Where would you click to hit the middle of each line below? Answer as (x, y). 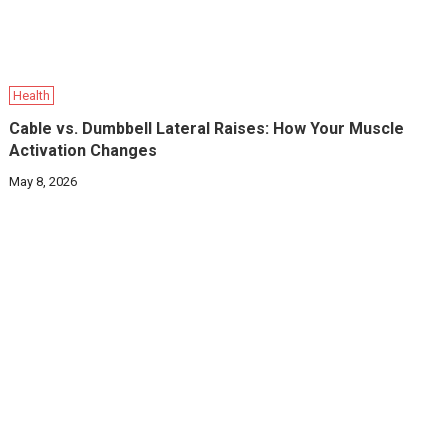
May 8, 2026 (43, 182)
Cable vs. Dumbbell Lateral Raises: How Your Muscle (207, 129)
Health (32, 96)
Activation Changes (83, 151)
